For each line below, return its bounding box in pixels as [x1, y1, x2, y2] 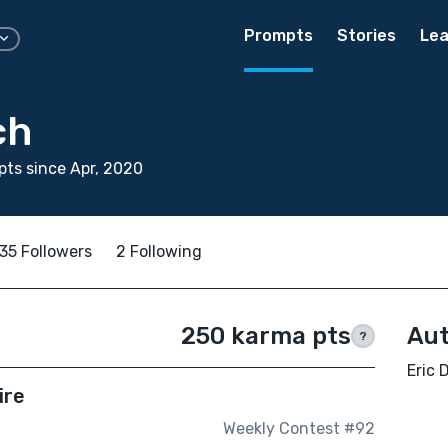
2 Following [116, 242, 202, 261]
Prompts [244, 26, 313, 45]
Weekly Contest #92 [222, 419, 375, 439]
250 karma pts [180, 322, 351, 350]
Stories [337, 26, 396, 45]
